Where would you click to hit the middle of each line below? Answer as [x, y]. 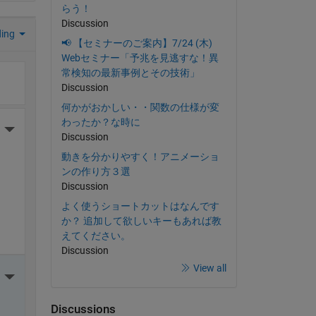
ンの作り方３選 [96, 172]
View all [209, 268]
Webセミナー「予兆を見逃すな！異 [140, 58]
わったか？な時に [101, 122]
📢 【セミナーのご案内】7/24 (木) [136, 43]
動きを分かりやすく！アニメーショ [140, 157]
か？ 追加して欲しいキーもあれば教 [141, 221]
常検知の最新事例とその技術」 [130, 73]
